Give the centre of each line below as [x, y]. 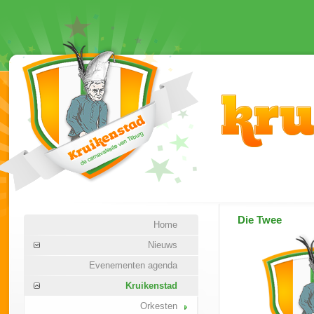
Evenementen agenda [133, 265]
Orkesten [159, 306]
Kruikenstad [151, 286]
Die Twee [260, 220]
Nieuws [163, 245]
